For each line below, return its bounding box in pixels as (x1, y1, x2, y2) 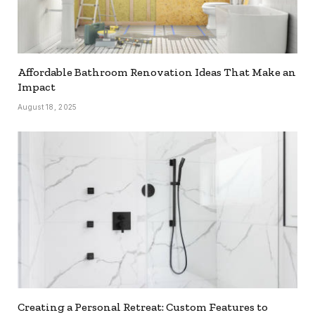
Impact (18, 79, 56, 94)
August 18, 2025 (18, 102, 77, 111)
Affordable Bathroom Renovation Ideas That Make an (18, 65, 296, 79)
